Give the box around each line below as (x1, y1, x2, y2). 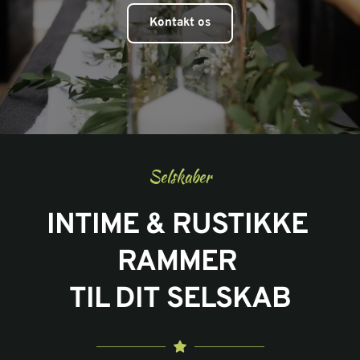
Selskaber (149, 165, 211, 189)
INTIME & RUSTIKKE (46, 207, 308, 245)
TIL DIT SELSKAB (69, 281, 291, 319)
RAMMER (117, 244, 243, 282)
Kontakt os (149, 15, 211, 31)
